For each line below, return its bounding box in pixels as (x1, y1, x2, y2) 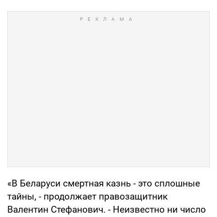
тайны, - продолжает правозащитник (7, 190, 168, 202)
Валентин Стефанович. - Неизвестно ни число (7, 203, 206, 215)
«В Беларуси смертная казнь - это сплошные (7, 177, 200, 189)
